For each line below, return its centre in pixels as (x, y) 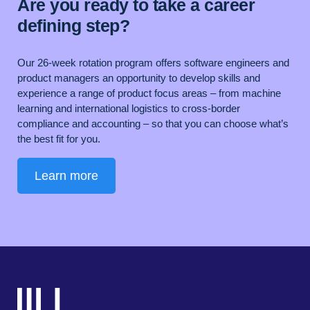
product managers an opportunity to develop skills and (139, 78)
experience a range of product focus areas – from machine (149, 93)
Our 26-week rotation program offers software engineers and (153, 63)
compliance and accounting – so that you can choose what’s (153, 124)
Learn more (66, 176)
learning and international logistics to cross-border (129, 109)
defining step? (73, 26)
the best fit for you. (59, 139)
